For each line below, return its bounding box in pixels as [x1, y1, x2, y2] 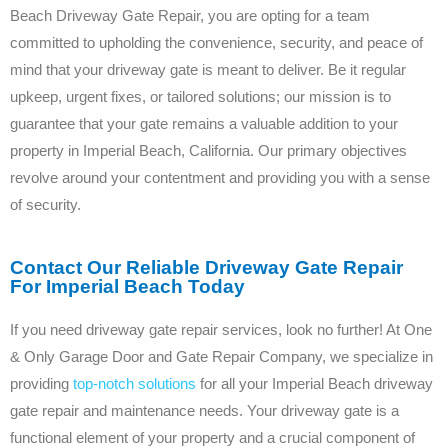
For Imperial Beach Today [10, 275, 245, 297]
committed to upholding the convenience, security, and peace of [10, 33, 423, 51]
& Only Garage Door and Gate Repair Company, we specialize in [10, 347, 433, 365]
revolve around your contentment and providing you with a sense [10, 168, 430, 186]
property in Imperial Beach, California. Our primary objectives [10, 141, 407, 159]
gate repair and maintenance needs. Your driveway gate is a [10, 401, 399, 419]
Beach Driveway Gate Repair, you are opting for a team [10, 6, 370, 24]
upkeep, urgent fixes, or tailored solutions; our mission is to [10, 87, 391, 105]
